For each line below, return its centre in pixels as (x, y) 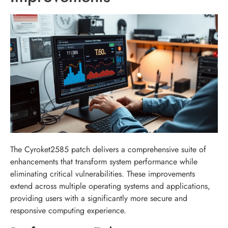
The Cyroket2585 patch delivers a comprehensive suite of (108, 150)
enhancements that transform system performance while (104, 162)
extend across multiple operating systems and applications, (110, 186)
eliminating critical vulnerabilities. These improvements (103, 174)
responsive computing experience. (68, 211)
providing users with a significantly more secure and (99, 198)
